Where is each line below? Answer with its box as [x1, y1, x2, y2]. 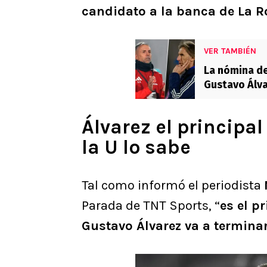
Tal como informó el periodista [82, 178, 264, 194]
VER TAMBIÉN [204, 46, 256, 57]
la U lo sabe [82, 136, 191, 159]
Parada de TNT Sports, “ [82, 198, 220, 214]
